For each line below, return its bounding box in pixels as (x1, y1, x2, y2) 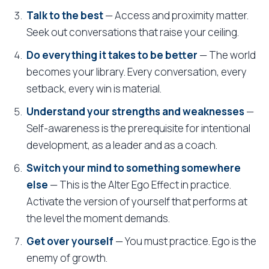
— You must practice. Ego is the (113, 234, 256, 248)
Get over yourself (26, 234, 113, 248)
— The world (198, 48, 256, 62)
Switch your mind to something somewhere (26, 161, 241, 175)
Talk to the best (26, 8, 103, 22)
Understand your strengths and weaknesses (26, 104, 244, 118)
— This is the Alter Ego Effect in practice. (48, 178, 231, 192)
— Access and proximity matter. (103, 8, 249, 22)
